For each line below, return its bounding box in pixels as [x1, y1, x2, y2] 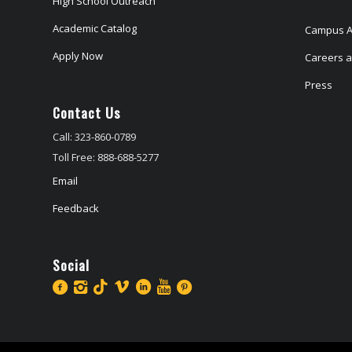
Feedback [53, 201, 99, 216]
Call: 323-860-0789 [53, 130, 136, 145]
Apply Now [53, 49, 103, 64]
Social [53, 255, 90, 276]
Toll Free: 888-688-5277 [53, 150, 159, 165]
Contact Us [53, 102, 120, 123]
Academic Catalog [53, 21, 137, 36]
